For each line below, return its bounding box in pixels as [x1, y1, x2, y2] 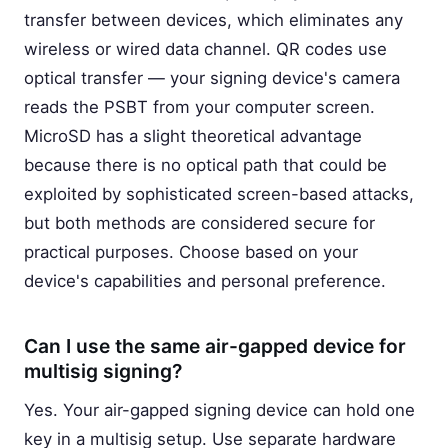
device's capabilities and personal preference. [24, 271, 386, 291]
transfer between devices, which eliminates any [24, 10, 403, 30]
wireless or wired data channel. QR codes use [24, 39, 387, 59]
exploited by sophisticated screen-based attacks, [24, 184, 414, 204]
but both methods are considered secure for [24, 213, 375, 233]
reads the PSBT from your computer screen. [24, 97, 375, 117]
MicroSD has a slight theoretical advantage [24, 126, 362, 146]
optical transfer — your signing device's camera [24, 68, 400, 88]
